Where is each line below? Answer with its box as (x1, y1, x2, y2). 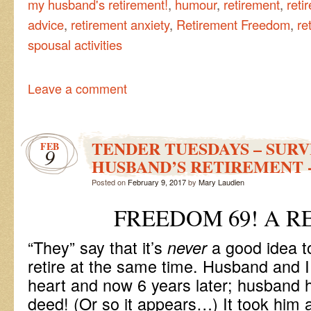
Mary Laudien (199, 176, 244, 187)
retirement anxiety (71, 15, 169, 33)
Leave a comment (28, 78, 127, 97)
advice (28, 15, 64, 33)
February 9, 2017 (128, 176, 186, 187)
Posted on (92, 176, 128, 187)
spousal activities (28, 35, 122, 53)
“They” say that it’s (28, 235, 167, 259)
